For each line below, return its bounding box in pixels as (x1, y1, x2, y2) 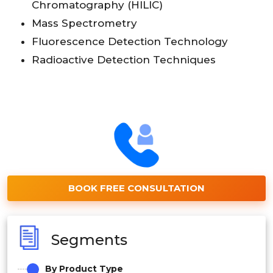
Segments (51, 230, 127, 249)
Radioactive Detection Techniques (32, 54, 216, 66)
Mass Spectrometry (32, 17, 137, 30)
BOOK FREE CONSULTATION (68, 182, 205, 194)
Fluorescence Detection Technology (32, 35, 228, 48)
